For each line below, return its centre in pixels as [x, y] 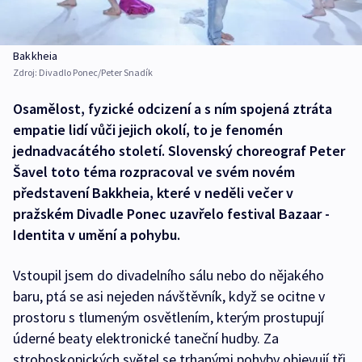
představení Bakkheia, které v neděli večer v [153, 193]
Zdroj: [26, 73]
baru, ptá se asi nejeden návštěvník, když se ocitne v [169, 297]
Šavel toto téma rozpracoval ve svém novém [154, 172]
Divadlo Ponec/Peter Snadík [96, 73]
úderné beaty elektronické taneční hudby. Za [146, 339]
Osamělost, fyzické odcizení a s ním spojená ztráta [173, 109]
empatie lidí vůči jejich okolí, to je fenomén [148, 130]
